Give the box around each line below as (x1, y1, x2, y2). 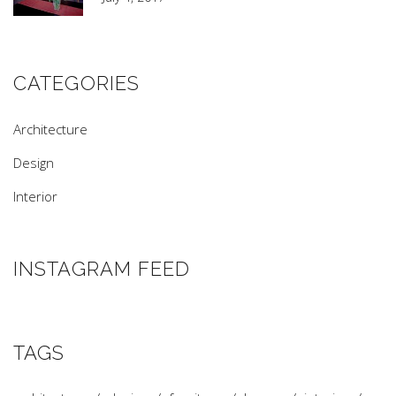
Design (13, 154, 54, 171)
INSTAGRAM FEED (13, 257, 191, 280)
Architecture (13, 120, 88, 138)
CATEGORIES (13, 72, 140, 95)
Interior (13, 187, 57, 205)
